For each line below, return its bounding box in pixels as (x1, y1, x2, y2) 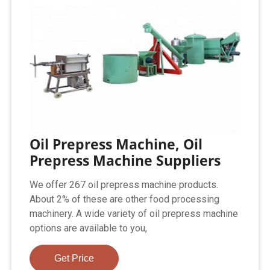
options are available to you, (30, 222, 148, 234)
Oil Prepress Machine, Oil (30, 134, 203, 154)
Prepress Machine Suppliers (30, 150, 221, 170)
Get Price (54, 253, 95, 263)
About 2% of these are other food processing (30, 193, 220, 205)
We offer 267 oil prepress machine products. (30, 178, 219, 190)
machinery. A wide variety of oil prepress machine (30, 207, 239, 219)
